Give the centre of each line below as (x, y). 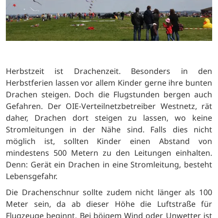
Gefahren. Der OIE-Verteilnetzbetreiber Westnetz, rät (109, 106)
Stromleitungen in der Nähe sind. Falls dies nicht (109, 130)
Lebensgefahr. (32, 176)
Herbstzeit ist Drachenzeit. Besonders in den (109, 71)
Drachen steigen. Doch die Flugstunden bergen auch (109, 95)
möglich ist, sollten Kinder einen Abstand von (109, 141)
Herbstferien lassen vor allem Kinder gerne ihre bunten (109, 83)
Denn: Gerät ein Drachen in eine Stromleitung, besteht (109, 165)
